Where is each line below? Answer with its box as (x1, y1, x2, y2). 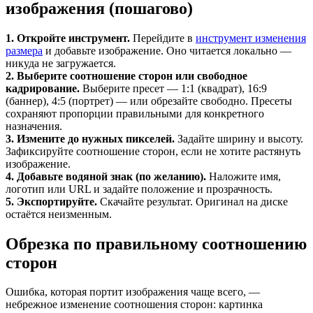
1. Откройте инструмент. (6, 31, 130, 44)
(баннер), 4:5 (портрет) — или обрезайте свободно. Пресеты (6, 94, 292, 107)
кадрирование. (6, 82, 80, 94)
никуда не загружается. (6, 57, 116, 69)
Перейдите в (130, 31, 193, 44)
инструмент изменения (196, 31, 306, 44)
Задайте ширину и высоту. (175, 132, 303, 145)
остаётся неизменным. (6, 208, 112, 220)
